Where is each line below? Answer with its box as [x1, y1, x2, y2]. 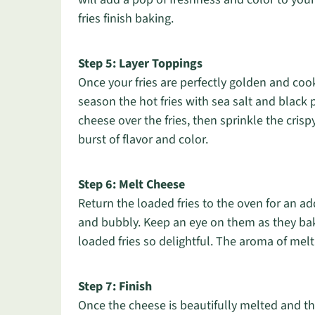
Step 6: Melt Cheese [78, 176, 185, 193]
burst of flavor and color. [78, 131, 208, 148]
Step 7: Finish [78, 278, 152, 295]
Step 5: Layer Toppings [78, 55, 202, 72]
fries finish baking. [78, 10, 174, 27]
